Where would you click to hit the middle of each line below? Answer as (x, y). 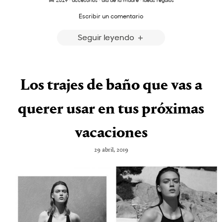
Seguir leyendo (107, 37)
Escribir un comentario (111, 16)
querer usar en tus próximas (111, 110)
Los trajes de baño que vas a (111, 86)
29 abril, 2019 (111, 150)
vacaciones (111, 134)
